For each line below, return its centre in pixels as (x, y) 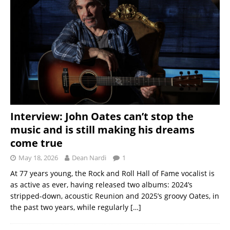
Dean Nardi (89, 157)
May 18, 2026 (38, 157)
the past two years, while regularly (70, 207)
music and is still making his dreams (102, 129)
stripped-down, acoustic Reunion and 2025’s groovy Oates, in (115, 196)
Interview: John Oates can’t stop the (102, 116)
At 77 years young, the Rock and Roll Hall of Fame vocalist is (112, 173)
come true (36, 143)
